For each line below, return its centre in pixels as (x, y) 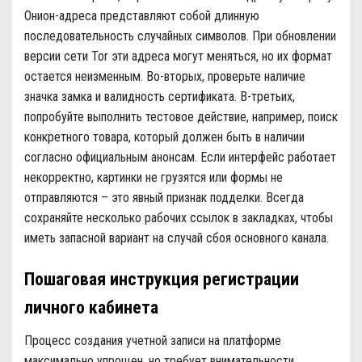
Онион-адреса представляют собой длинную (142, 16)
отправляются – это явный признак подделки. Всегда (164, 198)
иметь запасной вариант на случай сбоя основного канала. (177, 238)
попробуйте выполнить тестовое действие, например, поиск (181, 117)
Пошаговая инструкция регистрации (162, 280)
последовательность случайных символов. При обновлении (180, 36)
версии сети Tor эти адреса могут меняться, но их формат (178, 57)
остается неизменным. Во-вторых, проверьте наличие (165, 77)
